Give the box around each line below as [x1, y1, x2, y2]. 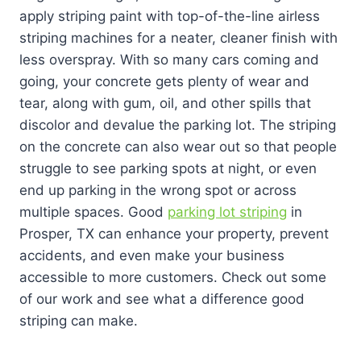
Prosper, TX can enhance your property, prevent [19, 225, 329, 242]
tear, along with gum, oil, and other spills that [19, 94, 311, 111]
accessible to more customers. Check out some [19, 268, 326, 285]
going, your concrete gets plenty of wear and [19, 73, 309, 89]
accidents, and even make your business [19, 247, 284, 263]
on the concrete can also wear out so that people [19, 138, 337, 155]
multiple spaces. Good [19, 203, 168, 220]
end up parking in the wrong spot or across [19, 181, 297, 198]
